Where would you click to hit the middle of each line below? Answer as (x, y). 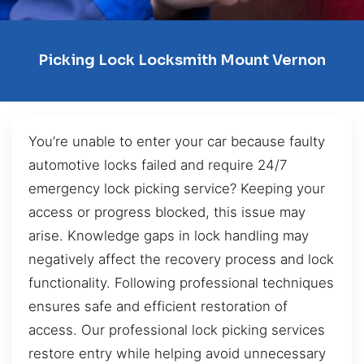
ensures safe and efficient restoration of (158, 306)
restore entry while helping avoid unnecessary (177, 353)
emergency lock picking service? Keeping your (177, 188)
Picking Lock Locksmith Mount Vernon (182, 61)
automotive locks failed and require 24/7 (158, 165)
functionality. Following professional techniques (181, 282)
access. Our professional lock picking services (177, 329)
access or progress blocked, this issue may (167, 212)
